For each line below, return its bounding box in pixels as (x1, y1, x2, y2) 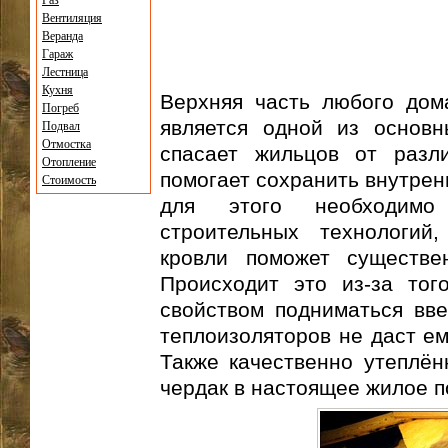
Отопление (42, 155, 96, 169)
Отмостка (42, 137, 91, 151)
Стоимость (42, 173, 96, 187)
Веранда (42, 29, 83, 43)
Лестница (42, 65, 88, 79)
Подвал (42, 119, 80, 133)
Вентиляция (42, 11, 102, 25)
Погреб (42, 101, 79, 115)
